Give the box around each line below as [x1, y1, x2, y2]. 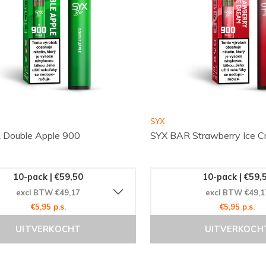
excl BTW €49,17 [16, 188, 81, 198]
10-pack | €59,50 [13, 172, 84, 183]
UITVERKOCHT [15, 223, 81, 235]
